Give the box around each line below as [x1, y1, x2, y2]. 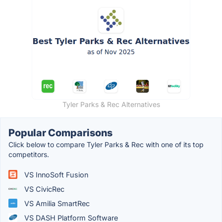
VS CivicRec [22, 184, 64, 193]
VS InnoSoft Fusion [22, 170, 88, 179]
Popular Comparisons [8, 126, 112, 139]
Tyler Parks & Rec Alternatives [62, 100, 160, 109]
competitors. [8, 150, 49, 159]
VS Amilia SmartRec [22, 199, 90, 208]
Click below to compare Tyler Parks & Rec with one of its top [8, 140, 204, 149]
